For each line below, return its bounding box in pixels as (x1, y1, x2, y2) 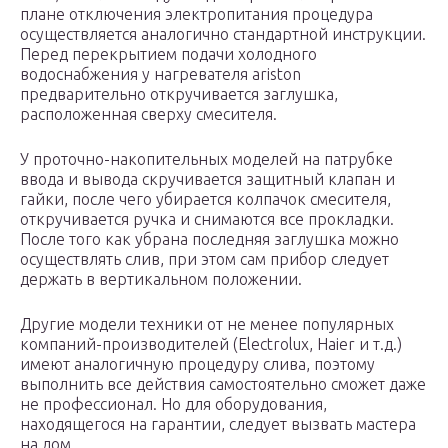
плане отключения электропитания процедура (20, 5, 373, 24)
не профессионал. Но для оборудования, (20, 395, 327, 414)
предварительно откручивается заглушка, (20, 85, 338, 104)
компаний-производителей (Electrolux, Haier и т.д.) (20, 335, 402, 354)
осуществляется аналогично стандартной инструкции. (20, 25, 426, 44)
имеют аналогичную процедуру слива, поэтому (20, 355, 375, 374)
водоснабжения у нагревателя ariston (20, 65, 301, 84)
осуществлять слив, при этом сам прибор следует (20, 250, 389, 269)
